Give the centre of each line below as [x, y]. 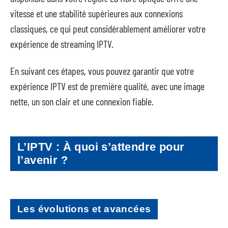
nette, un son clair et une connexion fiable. [82, 101]
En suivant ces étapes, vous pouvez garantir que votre [102, 70]
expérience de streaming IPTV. [62, 44]
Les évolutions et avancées [84, 209]
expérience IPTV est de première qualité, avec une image [107, 86]
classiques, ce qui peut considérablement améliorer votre [108, 28]
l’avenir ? [43, 160]
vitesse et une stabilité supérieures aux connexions [96, 13]
